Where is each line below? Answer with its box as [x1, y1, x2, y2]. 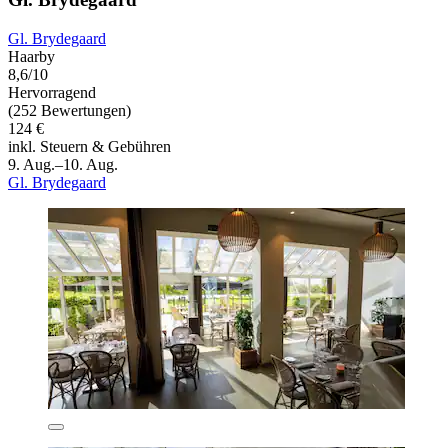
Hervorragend [8, 84, 96, 102]
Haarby [8, 48, 55, 66]
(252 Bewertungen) [8, 102, 131, 120]
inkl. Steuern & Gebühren [8, 138, 171, 156]
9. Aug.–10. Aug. [8, 156, 118, 174]
